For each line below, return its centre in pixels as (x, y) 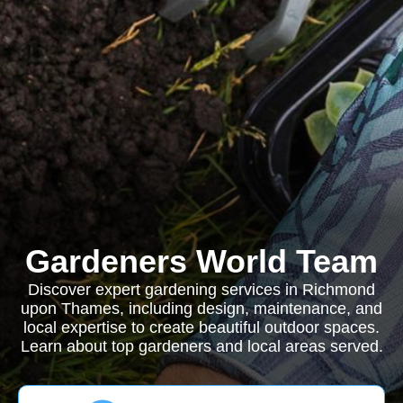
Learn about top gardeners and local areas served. (201, 346)
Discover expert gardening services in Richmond (201, 290)
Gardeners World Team (201, 261)
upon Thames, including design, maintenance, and (201, 309)
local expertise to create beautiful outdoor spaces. (201, 327)
